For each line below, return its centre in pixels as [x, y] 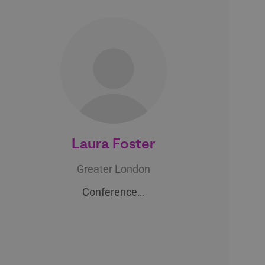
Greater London [113, 169]
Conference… [114, 192]
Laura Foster [114, 143]
